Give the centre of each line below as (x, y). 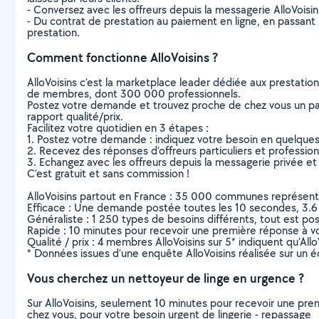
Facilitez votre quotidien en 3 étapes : (118, 128)
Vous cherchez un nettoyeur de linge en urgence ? (166, 278)
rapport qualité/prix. (75, 116)
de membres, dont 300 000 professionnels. (134, 94)
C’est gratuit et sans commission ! (108, 173)
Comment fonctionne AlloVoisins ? (122, 57)
